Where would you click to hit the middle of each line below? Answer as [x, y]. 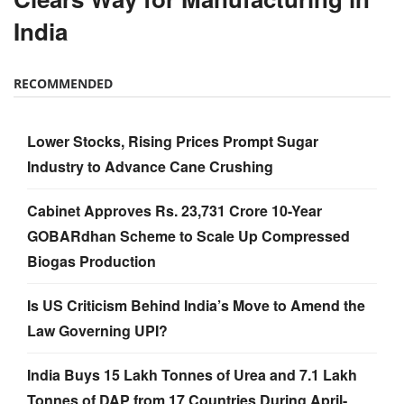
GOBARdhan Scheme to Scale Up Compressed [188, 236]
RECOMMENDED [63, 84]
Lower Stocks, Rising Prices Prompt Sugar [173, 142]
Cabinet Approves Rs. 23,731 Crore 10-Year [174, 211]
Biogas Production [92, 262]
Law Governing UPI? [97, 331]
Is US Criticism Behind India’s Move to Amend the [196, 306]
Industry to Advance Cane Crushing [150, 167]
